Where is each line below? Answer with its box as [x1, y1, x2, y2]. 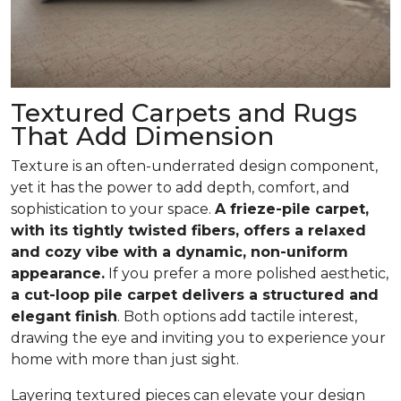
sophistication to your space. [11, 200, 215, 218]
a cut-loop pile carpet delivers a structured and [11, 286, 379, 303]
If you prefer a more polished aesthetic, [105, 264, 388, 282]
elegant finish [11, 307, 117, 325]
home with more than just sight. [11, 350, 239, 368]
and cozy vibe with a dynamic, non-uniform [11, 243, 348, 260]
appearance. [11, 264, 105, 282]
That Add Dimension [11, 120, 274, 151]
